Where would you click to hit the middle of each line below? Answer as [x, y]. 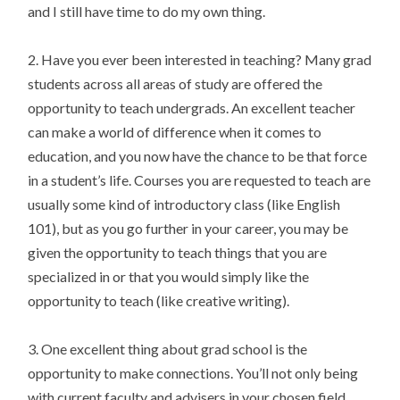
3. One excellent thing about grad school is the [168, 348]
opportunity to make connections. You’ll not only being [193, 372]
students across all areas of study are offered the [175, 83]
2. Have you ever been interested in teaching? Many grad [200, 59]
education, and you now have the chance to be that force [198, 155]
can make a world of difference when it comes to [175, 131]
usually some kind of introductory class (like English [184, 204]
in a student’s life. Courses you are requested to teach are [200, 179]
